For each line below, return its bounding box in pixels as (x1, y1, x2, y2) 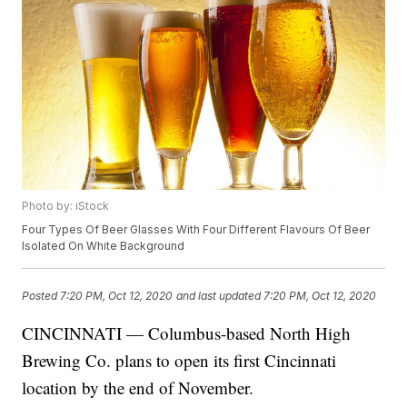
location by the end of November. (22, 376, 254, 400)
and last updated (176, 288, 262, 303)
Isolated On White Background (22, 239, 185, 253)
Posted (22, 288, 61, 303)
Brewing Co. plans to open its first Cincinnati (22, 349, 337, 372)
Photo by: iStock (22, 199, 110, 213)
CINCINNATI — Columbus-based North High (22, 322, 352, 345)
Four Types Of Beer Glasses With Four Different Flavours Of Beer (22, 223, 371, 237)
